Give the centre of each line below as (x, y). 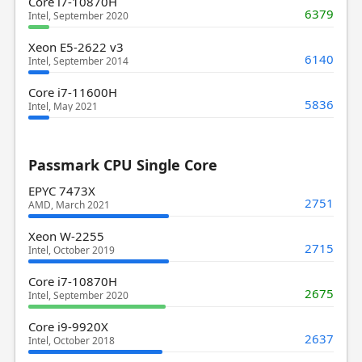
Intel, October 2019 (71, 250)
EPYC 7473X (61, 190)
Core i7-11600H (72, 92)
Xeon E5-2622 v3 (76, 46)
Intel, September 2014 (78, 61)
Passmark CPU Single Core (122, 164)
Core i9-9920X (68, 326)
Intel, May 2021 (63, 106)
